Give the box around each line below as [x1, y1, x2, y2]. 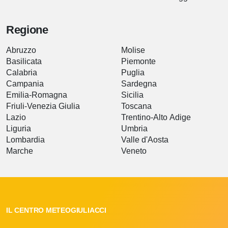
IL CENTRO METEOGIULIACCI [6, 206, 106, 214]
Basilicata [6, 57, 42, 66]
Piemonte [121, 57, 156, 66]
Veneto [121, 147, 147, 155]
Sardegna [121, 79, 157, 88]
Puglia [121, 68, 145, 77]
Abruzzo [6, 46, 36, 54]
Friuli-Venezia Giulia [6, 102, 80, 110]
